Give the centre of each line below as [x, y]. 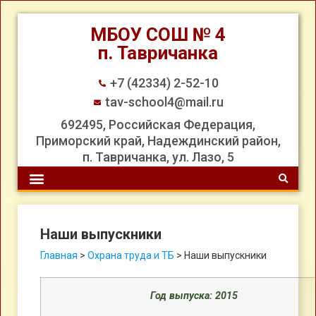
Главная [59, 255]
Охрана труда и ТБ [131, 255]
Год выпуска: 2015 [194, 296]
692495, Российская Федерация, [158, 124]
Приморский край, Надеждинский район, [158, 141]
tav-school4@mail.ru [164, 102]
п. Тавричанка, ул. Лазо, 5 [158, 157]
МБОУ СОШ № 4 [158, 35]
